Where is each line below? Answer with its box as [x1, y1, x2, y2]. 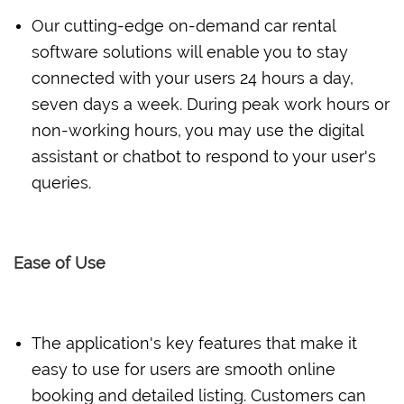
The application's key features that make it [32, 333, 357, 353]
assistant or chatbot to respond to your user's [32, 146, 376, 166]
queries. [32, 172, 91, 192]
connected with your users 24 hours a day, [32, 68, 353, 87]
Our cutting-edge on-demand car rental [32, 15, 335, 35]
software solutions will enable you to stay [32, 41, 348, 61]
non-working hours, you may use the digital [32, 120, 363, 140]
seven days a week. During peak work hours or [32, 94, 390, 114]
